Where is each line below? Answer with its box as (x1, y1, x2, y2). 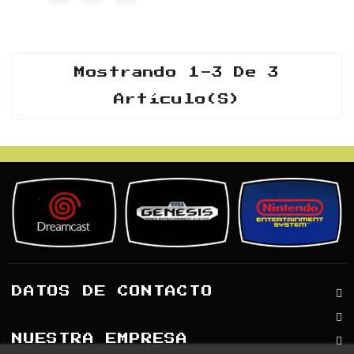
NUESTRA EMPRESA (12, 333, 188, 345)
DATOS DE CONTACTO (12, 286, 213, 298)
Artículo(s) (113, 93, 241, 105)
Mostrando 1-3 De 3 (74, 66, 280, 78)
